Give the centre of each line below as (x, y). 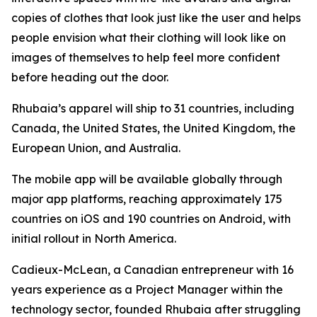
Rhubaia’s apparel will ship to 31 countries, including (153, 109)
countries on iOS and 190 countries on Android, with (151, 219)
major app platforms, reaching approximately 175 (147, 199)
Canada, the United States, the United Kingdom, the (154, 128)
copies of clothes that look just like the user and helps (156, 18)
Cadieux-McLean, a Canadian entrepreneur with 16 (152, 270)
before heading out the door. (90, 77)
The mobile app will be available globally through (147, 179)
